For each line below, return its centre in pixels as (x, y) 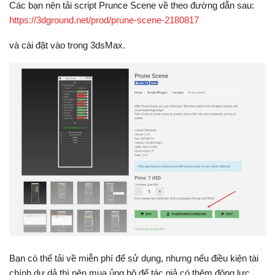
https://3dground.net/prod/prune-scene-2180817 (104, 20)
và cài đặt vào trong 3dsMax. (67, 45)
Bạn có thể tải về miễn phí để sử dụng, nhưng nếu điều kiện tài (134, 258)
